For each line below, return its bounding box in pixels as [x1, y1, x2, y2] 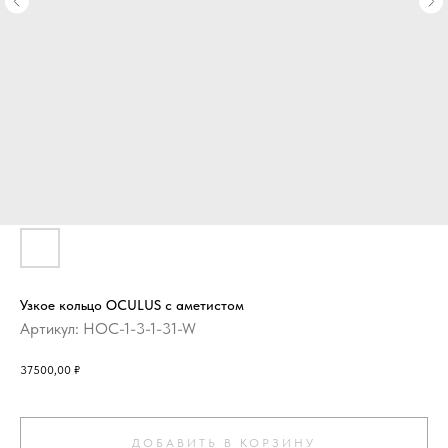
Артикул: [20, 319, 83, 338]
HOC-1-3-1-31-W [83, 319, 196, 338]
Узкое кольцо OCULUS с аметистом [20, 297, 244, 313]
